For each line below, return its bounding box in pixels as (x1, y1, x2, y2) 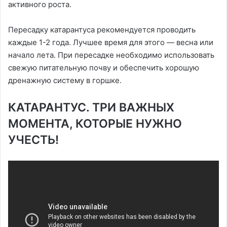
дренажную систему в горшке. (8, 75, 122, 86)
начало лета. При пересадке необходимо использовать (8, 50, 214, 60)
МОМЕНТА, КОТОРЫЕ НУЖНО (8, 117, 182, 131)
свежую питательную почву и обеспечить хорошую (8, 63, 199, 73)
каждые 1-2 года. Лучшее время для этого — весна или (8, 37, 213, 48)
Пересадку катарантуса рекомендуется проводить (8, 25, 196, 35)
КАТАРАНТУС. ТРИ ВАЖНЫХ (8, 100, 174, 115)
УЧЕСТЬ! (8, 133, 59, 147)
